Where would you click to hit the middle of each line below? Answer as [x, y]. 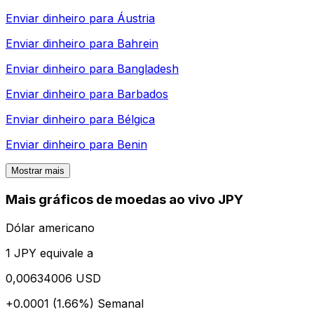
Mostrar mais [38, 171]
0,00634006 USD [53, 278]
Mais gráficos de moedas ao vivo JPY [124, 200]
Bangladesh [148, 69]
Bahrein [138, 44]
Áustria [136, 19]
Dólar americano [50, 227]
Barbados [143, 94]
